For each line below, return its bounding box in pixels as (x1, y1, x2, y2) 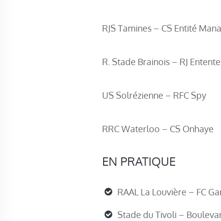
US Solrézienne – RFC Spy (102, 89, 206, 101)
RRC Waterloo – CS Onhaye (102, 123, 214, 135)
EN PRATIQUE (102, 153, 176, 169)
